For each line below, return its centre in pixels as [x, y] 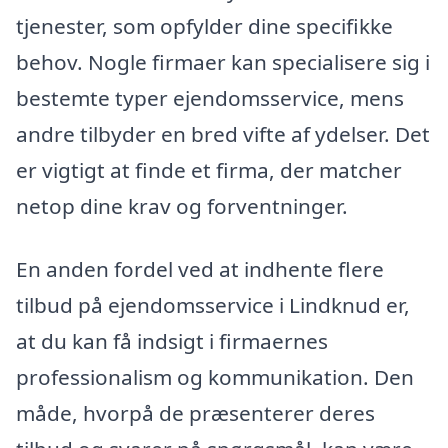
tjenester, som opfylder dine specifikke [204, 25]
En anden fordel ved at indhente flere [200, 269]
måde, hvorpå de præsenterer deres [195, 413]
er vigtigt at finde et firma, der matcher [209, 169]
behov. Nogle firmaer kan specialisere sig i [223, 61]
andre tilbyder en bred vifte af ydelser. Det [223, 133]
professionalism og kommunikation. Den [215, 377]
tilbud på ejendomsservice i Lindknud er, [213, 305]
